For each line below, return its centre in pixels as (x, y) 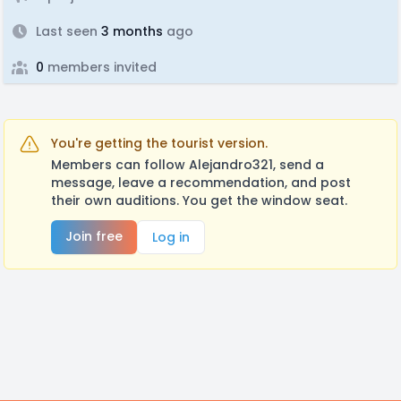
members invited (100, 67)
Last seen (67, 31)
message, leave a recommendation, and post (201, 183)
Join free (94, 236)
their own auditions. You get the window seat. (199, 200)
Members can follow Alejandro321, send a (188, 165)
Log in (171, 237)
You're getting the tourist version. (159, 143)
